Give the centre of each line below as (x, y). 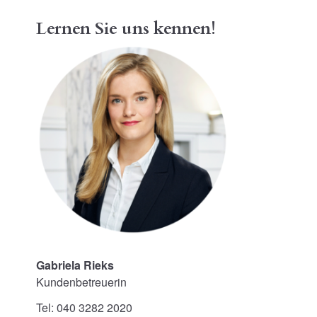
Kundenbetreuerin (81, 282)
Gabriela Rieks (75, 265)
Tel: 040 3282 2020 (84, 307)
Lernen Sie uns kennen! (126, 29)
